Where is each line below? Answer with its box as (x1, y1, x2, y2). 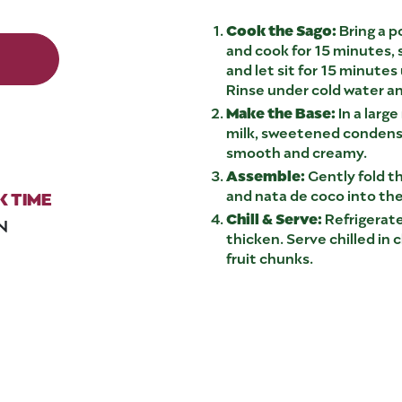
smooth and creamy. (226, 141, 367, 161)
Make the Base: (226, 101, 336, 121)
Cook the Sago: (226, 19, 336, 39)
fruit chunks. (226, 247, 313, 267)
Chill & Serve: (226, 207, 322, 227)
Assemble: (226, 164, 305, 184)
